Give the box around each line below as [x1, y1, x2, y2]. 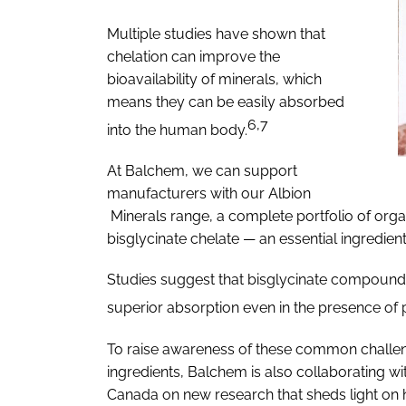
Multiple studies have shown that [107, 24, 325, 43]
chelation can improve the [107, 47, 280, 65]
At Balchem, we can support [107, 162, 297, 180]
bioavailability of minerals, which [107, 70, 322, 88]
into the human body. [107, 121, 247, 140]
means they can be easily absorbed [107, 92, 344, 111]
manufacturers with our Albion [107, 185, 311, 203]
